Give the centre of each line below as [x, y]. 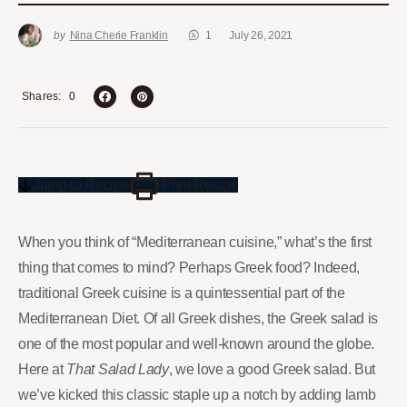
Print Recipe [199, 185]
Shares [40, 96]
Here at [43, 369]
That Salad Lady [118, 369]
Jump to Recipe [81, 185]
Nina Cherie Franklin [119, 35]
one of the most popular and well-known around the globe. [197, 344]
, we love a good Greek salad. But [272, 369]
